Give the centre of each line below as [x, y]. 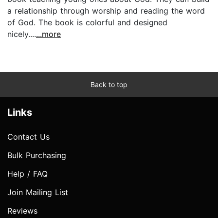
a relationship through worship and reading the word [106, 10]
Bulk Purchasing [37, 155]
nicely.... [22, 34]
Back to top [109, 84]
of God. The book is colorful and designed [87, 22]
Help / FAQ [27, 173]
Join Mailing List [38, 192]
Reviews [22, 210]
